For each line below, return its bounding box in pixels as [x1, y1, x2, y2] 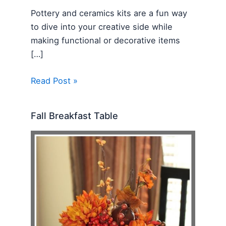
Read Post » [31, 76, 78, 86]
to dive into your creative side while [31, 22, 173, 32]
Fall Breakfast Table [31, 109, 119, 121]
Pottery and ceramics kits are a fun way [31, 8, 188, 18]
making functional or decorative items [31, 35, 181, 45]
